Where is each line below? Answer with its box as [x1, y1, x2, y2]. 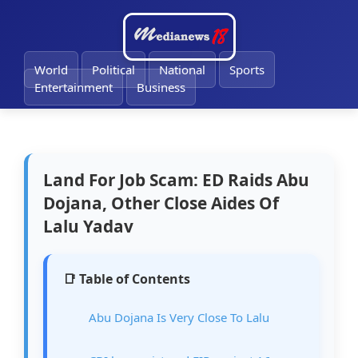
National [159, 62, 205, 78]
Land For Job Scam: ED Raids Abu [43, 169, 310, 192]
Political [92, 62, 135, 78]
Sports [229, 62, 265, 78]
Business [137, 79, 185, 95]
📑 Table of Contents [63, 270, 191, 288]
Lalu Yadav [43, 215, 134, 238]
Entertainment [34, 79, 113, 95]
